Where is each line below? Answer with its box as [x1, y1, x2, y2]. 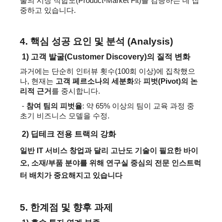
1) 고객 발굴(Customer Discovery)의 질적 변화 [22, 53, 190, 61]
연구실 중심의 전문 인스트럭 [106, 159, 201, 167]
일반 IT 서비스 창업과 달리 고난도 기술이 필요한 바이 [20, 147, 198, 155]
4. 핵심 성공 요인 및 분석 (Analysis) [20, 36, 173, 47]
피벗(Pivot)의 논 [143, 77, 198, 85]
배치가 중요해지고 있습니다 [27, 171, 122, 179]
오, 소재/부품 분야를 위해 [20, 159, 106, 167]
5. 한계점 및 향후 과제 [20, 202, 113, 213]
